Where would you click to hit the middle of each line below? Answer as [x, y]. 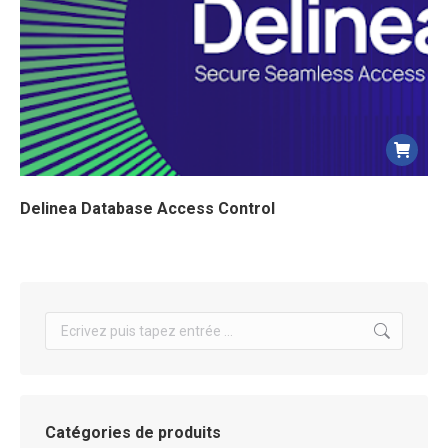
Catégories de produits [133, 433]
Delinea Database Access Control [147, 209]
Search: [68, 323]
